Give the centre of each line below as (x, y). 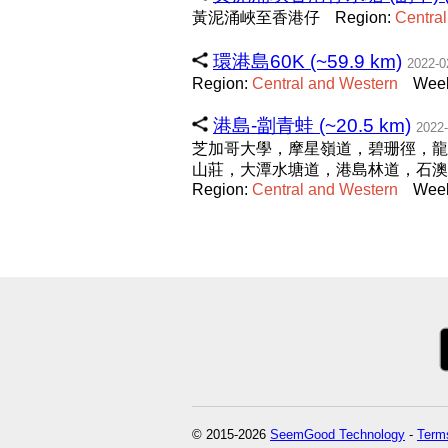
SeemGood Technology (337, 434)
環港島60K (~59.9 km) (307, 61)
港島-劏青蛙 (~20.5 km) (312, 125)
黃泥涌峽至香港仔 (256, 17)
